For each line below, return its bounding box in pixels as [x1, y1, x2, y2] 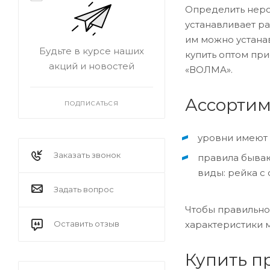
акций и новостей [49, 60, 134, 72]
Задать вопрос [54, 184, 114, 194]
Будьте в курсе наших [39, 45, 144, 57]
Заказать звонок [54, 150, 121, 160]
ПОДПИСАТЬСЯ [64, 99, 119, 107]
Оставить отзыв [54, 219, 119, 228]
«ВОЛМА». [185, 63, 233, 75]
